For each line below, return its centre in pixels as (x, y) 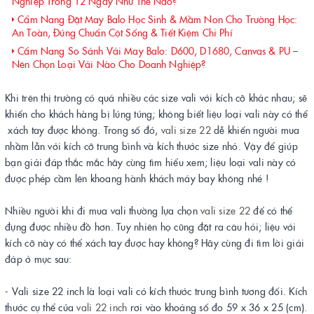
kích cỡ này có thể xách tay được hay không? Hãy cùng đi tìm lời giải (155, 243)
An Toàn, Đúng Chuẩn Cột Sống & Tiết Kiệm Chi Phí (122, 32)
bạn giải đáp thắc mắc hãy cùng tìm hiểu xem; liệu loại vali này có (151, 162)
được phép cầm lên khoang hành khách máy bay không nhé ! (137, 178)
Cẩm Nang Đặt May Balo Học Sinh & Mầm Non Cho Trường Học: (156, 19)
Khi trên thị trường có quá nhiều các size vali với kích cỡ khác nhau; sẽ (156, 97)
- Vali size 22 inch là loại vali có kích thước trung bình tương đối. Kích (156, 291)
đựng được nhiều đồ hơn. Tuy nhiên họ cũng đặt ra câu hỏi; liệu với (151, 226)
